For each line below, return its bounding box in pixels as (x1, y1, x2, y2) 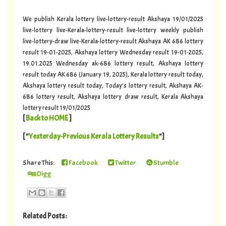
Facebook (67, 158, 98, 167)
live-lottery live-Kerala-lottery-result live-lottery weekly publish (22, 26, 203, 35)
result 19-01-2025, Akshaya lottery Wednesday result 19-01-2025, (22, 48, 203, 57)
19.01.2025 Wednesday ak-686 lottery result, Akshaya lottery (22, 60, 203, 68)
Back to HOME (25, 114, 68, 124)
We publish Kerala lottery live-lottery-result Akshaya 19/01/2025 (22, 15, 203, 24)
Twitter (114, 158, 136, 167)
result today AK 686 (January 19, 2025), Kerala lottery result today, (22, 71, 203, 79)
